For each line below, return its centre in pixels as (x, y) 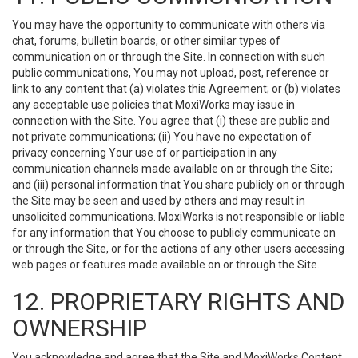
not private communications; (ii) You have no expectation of (162, 137)
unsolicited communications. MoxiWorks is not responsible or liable (179, 217)
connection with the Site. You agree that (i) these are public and (171, 121)
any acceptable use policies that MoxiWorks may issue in (153, 105)
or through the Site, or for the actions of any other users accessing (178, 249)
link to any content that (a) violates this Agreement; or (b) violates (176, 89)
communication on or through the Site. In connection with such (169, 57)
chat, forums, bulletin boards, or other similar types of (146, 41)
